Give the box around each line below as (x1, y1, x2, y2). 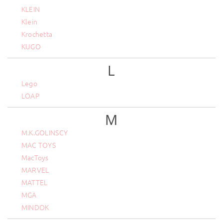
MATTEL (21, 177, 48, 187)
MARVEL (21, 165, 49, 175)
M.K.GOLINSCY (21, 127, 68, 137)
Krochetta (21, 29, 53, 39)
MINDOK (21, 202, 49, 212)
